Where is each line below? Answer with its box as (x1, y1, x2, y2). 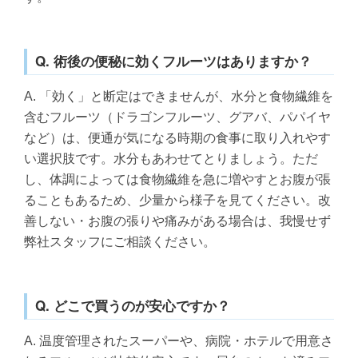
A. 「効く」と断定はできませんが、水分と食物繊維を (23, 89, 333, 103)
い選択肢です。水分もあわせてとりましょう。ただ (23, 151, 318, 165)
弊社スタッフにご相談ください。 (23, 234, 216, 249)
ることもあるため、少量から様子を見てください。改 (23, 193, 331, 207)
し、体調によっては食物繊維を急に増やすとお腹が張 (23, 172, 331, 186)
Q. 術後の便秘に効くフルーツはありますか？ (35, 51, 312, 71)
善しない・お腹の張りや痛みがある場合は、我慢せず (23, 213, 331, 228)
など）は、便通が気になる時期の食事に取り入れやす (23, 130, 331, 145)
